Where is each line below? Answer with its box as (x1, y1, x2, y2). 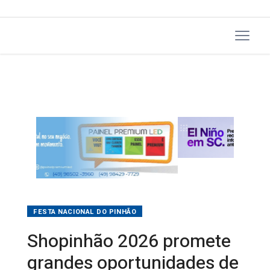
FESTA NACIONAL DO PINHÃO (33, 186, 137, 196)
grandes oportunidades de (27, 229, 239, 256)
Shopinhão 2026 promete (27, 207, 231, 234)
